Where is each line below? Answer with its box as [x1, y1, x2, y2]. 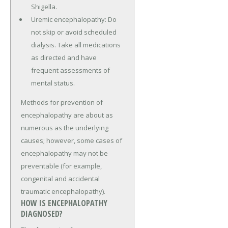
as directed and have [31, 52, 97, 62]
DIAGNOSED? [21, 208, 63, 219]
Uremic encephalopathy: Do [31, 14, 117, 24]
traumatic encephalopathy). [21, 186, 105, 196]
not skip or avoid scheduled [31, 27, 117, 37]
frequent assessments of [31, 65, 110, 75]
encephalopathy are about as [21, 110, 113, 120]
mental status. [31, 78, 75, 88]
